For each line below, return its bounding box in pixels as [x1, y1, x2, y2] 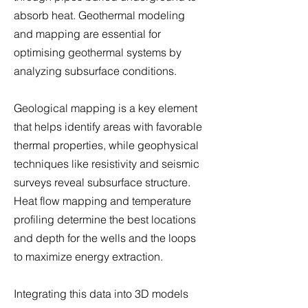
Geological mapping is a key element [14, 101, 197, 115]
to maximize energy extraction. [14, 250, 163, 263]
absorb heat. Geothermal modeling [14, 8, 185, 22]
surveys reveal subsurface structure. [14, 175, 190, 189]
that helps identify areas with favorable [14, 120, 202, 133]
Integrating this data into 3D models [14, 287, 188, 300]
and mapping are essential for [14, 27, 161, 41]
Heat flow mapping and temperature [14, 194, 191, 208]
